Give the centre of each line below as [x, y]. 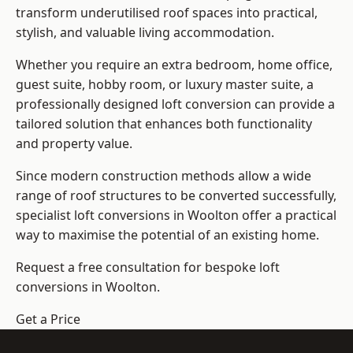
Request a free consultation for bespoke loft [148, 268]
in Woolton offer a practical [253, 216]
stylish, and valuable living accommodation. [145, 33]
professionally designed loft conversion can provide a [175, 104]
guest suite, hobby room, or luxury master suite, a [165, 85]
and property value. [74, 144]
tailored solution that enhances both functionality [164, 124]
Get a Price [48, 320]
